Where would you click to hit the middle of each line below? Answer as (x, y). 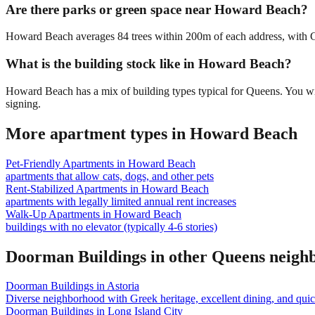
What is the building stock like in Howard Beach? (149, 64)
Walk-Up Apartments (53, 214)
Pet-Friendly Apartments (60, 163)
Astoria (123, 286)
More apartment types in (98, 133)
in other (179, 256)
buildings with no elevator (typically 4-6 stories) (111, 226)
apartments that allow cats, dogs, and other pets (110, 176)
